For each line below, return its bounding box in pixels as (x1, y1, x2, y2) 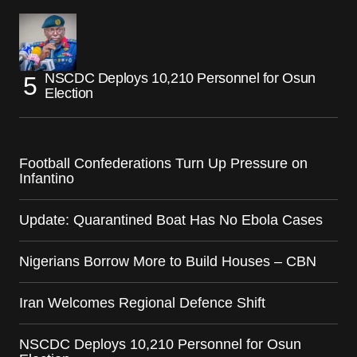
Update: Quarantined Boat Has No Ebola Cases (19, 212, 323, 229)
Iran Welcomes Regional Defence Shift (19, 295, 265, 312)
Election (45, 85, 94, 102)
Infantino (19, 171, 74, 187)
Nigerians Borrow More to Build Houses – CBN (19, 253, 316, 270)
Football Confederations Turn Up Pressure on (19, 155, 308, 172)
